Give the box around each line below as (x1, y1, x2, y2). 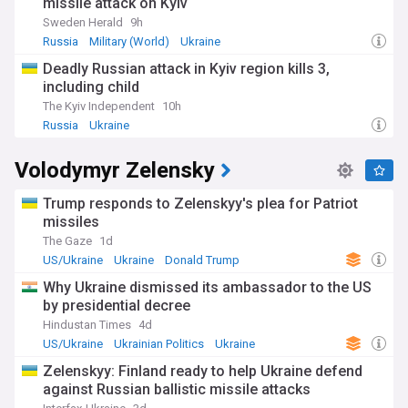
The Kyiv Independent (43, 99, 155, 113)
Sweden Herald (43, 15, 123, 29)
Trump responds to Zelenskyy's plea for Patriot (43, 195, 358, 212)
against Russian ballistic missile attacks (43, 381, 311, 398)
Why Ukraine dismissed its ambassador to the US (43, 279, 372, 296)
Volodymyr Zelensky (15, 155, 215, 187)
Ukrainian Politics (114, 337, 204, 351)
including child (43, 78, 139, 96)
